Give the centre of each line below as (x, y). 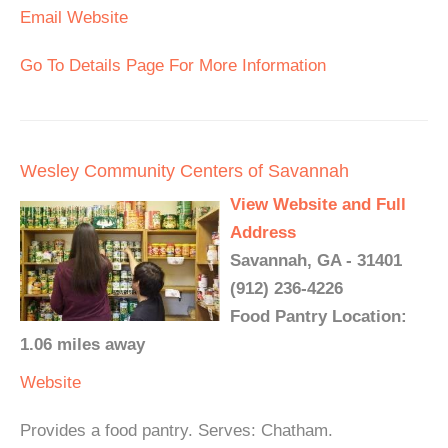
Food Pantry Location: (318, 316)
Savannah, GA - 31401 (316, 260)
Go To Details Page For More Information (173, 65)
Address (263, 232)
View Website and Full (318, 204)
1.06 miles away (82, 344)
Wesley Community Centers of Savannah (184, 171)
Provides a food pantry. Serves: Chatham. (176, 430)
